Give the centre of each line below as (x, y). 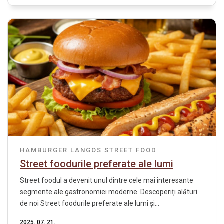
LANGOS (86, 150)
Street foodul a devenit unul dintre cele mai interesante (107, 180)
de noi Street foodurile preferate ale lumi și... (90, 203)
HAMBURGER (44, 150)
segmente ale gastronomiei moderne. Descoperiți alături (109, 192)
